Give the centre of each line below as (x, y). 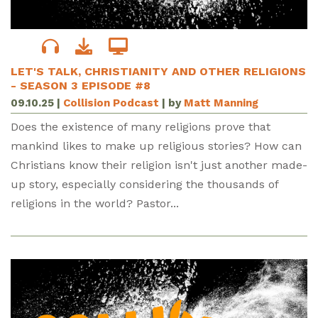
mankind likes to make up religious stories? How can (156, 146)
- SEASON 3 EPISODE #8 (81, 85)
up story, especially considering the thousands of (144, 184)
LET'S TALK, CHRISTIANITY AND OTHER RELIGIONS (158, 71)
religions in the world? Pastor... (95, 203)
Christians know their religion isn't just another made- (159, 165)
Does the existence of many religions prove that (141, 126)
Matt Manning (221, 103)
